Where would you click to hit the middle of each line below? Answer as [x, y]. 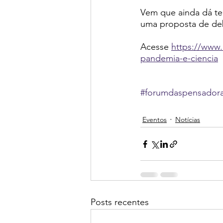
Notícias [188, 119]
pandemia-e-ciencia [179, 58]
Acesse [156, 47]
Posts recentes [120, 202]
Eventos [155, 119]
